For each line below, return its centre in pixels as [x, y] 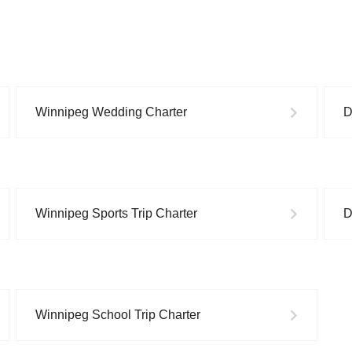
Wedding [117, 112]
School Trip [124, 315]
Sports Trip [122, 214]
